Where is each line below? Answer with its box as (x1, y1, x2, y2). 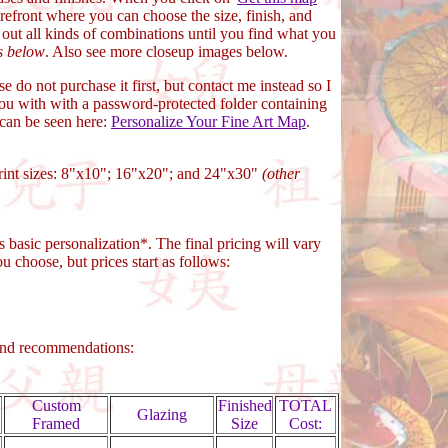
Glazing (137, 406, 187, 423)
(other (262, 165, 300, 182)
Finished (217, 397, 272, 414)
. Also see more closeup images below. (45, 43, 288, 60)
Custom (31, 397, 81, 414)
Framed (32, 415, 80, 432)
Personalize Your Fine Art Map (111, 113, 306, 130)
